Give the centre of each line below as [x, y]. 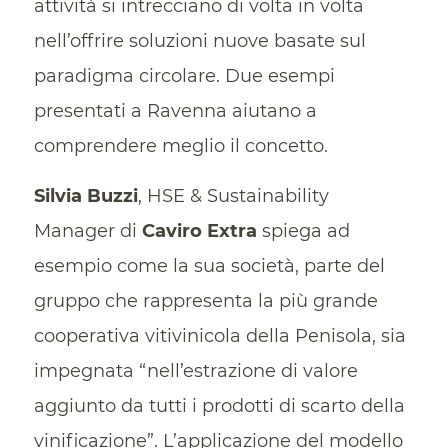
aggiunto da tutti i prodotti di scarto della [219, 406]
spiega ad [303, 231]
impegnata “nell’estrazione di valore [195, 371]
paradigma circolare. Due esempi [184, 75]
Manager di [87, 231]
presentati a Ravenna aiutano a [175, 110]
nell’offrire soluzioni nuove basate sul [199, 40]
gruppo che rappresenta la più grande [205, 301]
